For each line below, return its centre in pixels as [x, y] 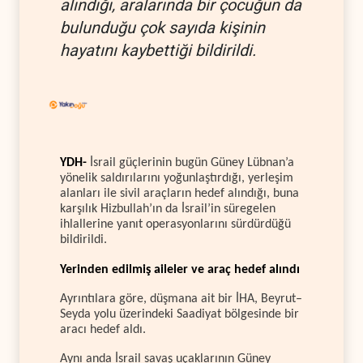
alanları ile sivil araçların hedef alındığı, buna [179, 194]
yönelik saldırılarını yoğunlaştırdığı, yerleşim [177, 179]
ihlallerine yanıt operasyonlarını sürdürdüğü [175, 225]
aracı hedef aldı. [103, 329]
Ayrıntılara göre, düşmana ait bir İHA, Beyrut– [181, 299]
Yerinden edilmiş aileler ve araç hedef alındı [180, 269]
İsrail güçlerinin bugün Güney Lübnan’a [190, 163]
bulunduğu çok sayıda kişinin [162, 27]
